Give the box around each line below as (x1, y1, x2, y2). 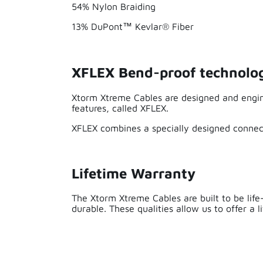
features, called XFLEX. (72, 102, 171, 113)
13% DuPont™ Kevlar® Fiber (72, 21, 194, 32)
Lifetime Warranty (72, 164, 195, 181)
